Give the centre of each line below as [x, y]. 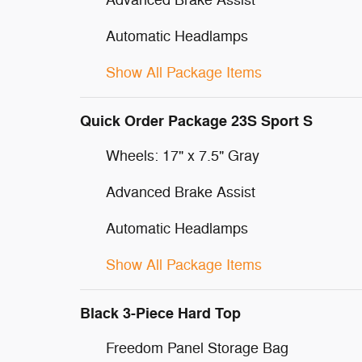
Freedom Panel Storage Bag [197, 348]
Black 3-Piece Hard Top [160, 314]
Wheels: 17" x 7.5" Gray [183, 156]
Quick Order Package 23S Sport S [196, 121]
